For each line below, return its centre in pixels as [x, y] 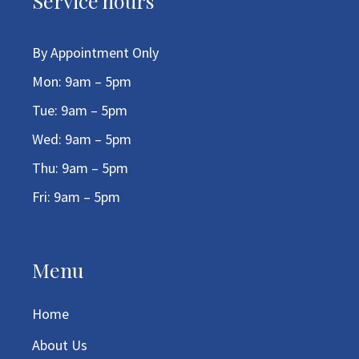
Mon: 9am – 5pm [82, 81]
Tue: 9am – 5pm [80, 110]
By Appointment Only [96, 52]
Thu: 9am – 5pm [81, 168]
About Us [60, 345]
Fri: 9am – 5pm [77, 197]
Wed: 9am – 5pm [82, 139]
